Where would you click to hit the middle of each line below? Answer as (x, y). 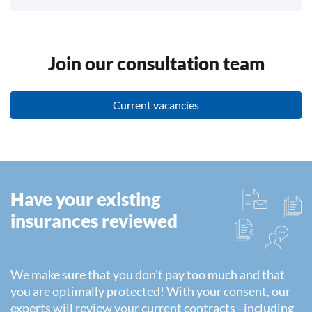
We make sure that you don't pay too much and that (148, 275)
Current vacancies (156, 105)
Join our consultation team (156, 64)
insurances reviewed (94, 221)
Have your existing (86, 200)
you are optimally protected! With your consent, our (150, 291)
